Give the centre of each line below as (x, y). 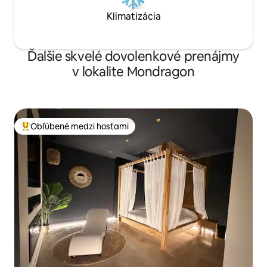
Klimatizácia (133, 17)
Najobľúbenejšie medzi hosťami (82, 131)
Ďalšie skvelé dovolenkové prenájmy (133, 57)
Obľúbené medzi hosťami (80, 127)
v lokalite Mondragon (133, 72)
